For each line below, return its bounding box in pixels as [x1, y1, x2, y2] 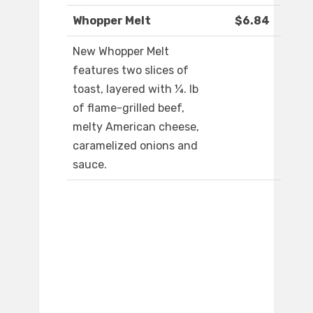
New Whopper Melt [73, 45, 169, 59]
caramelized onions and [73, 139, 198, 153]
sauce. [73, 158, 107, 172]
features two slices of [73, 64, 189, 78]
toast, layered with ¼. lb [73, 82, 198, 96]
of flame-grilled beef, [73, 101, 184, 115]
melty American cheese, [73, 120, 199, 134]
